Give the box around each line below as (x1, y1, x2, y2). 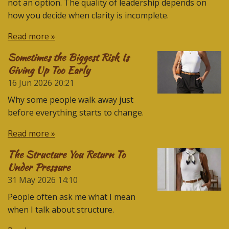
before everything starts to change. (8, 106, 144, 118)
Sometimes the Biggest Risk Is (8, 50, 129, 64)
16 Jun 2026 (8, 77, 52, 88)
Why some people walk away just (8, 94, 133, 105)
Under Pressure (8, 159, 70, 174)
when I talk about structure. (8, 203, 114, 215)
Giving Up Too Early (8, 62, 90, 77)
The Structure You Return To (8, 147, 125, 162)
